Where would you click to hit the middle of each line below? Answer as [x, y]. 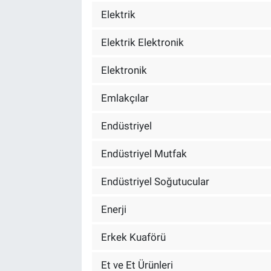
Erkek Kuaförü [133, 237]
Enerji [113, 209]
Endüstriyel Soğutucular [155, 181]
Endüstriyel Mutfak [144, 153]
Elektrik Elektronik [142, 42]
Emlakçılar [125, 98]
